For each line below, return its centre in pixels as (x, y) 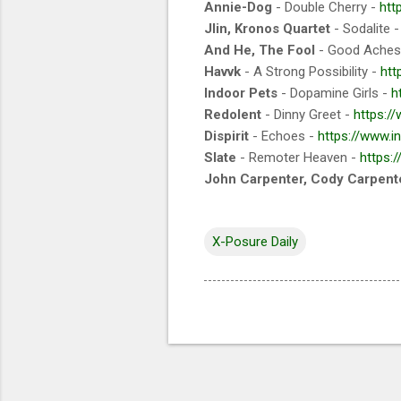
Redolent (233, 114)
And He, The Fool (260, 50)
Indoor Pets (241, 93)
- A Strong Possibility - (311, 71)
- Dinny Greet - (307, 114)
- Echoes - (283, 136)
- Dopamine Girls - (334, 93)
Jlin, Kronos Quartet (267, 28)
